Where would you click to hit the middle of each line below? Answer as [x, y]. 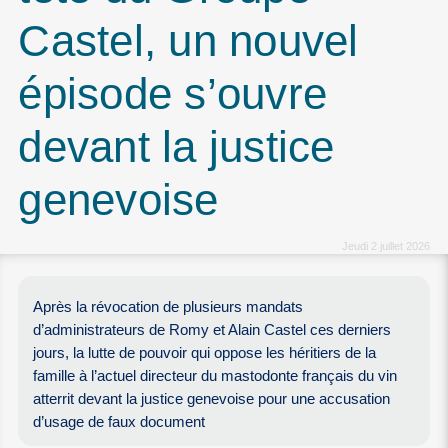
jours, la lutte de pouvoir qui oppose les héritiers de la [205, 352]
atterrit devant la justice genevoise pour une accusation [212, 398]
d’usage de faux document [119, 421]
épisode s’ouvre [173, 94]
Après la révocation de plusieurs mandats [168, 306]
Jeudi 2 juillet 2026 [385, 245]
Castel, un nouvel [188, 41]
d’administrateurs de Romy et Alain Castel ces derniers [212, 329]
